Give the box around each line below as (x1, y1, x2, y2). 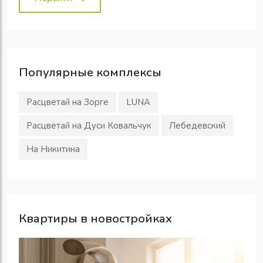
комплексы (93, 64, 161, 80)
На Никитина (26, 143, 80, 155)
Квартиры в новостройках (19, 210, 172, 227)
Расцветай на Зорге (26, 96, 109, 108)
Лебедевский (169, 119, 225, 131)
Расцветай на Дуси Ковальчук (26, 119, 151, 131)
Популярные (19, 64, 93, 80)
